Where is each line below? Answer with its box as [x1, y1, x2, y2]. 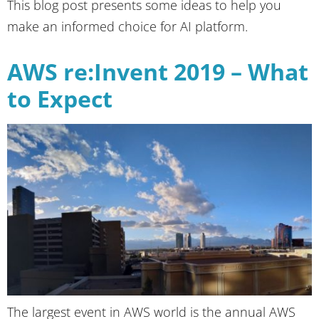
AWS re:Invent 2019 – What [7, 56, 308, 88]
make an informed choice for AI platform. [7, 18, 248, 36]
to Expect [7, 83, 113, 115]
